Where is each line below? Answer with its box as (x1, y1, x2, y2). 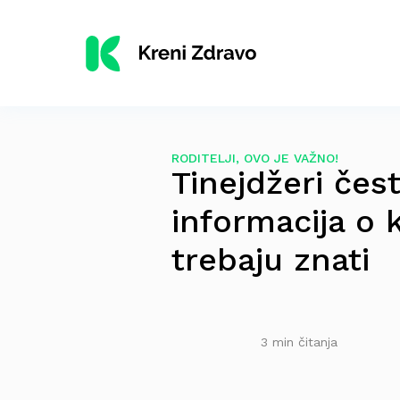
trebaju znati (171, 241, 370, 279)
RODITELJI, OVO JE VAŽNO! (171, 151, 338, 165)
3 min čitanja (261, 335, 337, 349)
